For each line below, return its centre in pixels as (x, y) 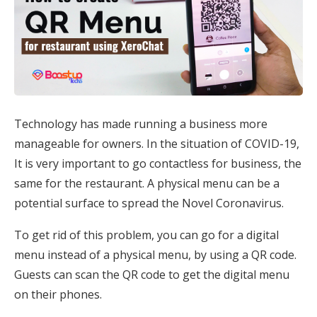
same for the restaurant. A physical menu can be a (147, 183)
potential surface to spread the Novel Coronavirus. (149, 203)
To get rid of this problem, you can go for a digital (146, 235)
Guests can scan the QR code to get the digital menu (152, 275)
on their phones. (58, 294)
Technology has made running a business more (141, 124)
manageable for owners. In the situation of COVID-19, (157, 144)
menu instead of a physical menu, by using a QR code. (155, 255)
